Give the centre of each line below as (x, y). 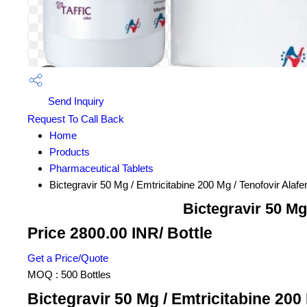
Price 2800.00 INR (93, 234)
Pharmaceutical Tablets (101, 169)
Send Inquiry (75, 101)
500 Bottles (86, 275)
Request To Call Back (76, 119)
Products (70, 152)
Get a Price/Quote (68, 258)
